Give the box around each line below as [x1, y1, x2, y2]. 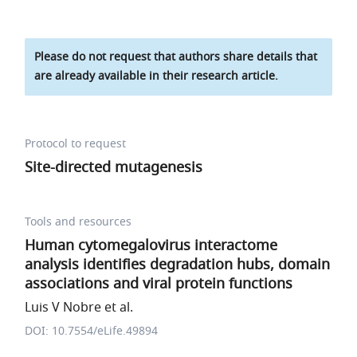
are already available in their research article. [34, 68, 279, 84]
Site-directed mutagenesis [25, 157, 203, 178]
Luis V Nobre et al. [25, 298, 134, 317]
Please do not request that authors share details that [34, 49, 318, 65]
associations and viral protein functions [25, 273, 293, 294]
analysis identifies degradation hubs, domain [25, 254, 331, 275]
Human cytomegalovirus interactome [25, 235, 278, 256]
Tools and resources [25, 214, 132, 230]
